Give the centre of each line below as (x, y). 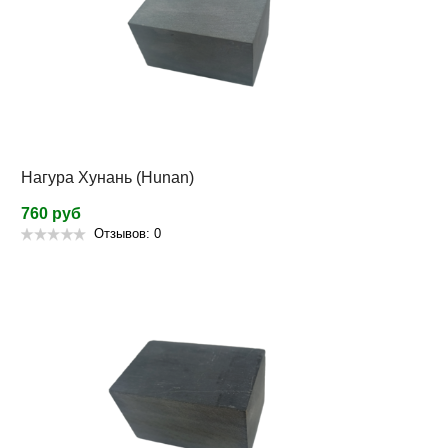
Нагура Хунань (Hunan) (107, 178)
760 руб (51, 214)
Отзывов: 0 (127, 234)
